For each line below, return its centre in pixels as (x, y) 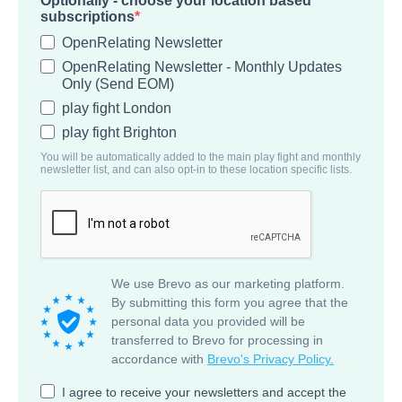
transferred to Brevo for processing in (217, 340)
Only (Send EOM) (118, 84)
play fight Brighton (119, 132)
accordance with (159, 359)
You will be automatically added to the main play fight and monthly (201, 157)
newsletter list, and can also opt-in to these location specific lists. (196, 170)
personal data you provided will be (208, 321)
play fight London (117, 108)
